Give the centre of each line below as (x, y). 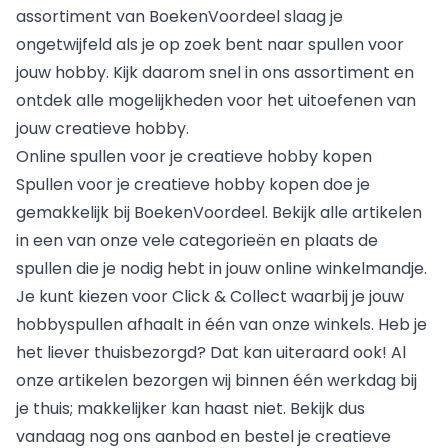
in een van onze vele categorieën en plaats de (197, 240)
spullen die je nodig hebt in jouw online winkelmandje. (221, 268)
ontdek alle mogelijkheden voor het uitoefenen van (216, 100)
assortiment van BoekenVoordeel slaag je (179, 16)
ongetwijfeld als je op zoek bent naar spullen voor (210, 44)
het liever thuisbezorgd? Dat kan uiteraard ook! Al (211, 352)
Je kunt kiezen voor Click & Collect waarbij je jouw (210, 296)
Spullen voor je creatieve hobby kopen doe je (193, 184)
